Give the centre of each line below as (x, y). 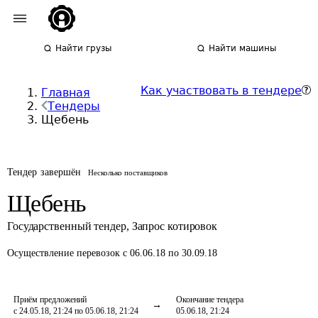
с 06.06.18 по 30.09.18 (170, 253)
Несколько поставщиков (128, 172)
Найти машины (243, 48)
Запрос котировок (175, 226)
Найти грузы (84, 48)
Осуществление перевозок (65, 253)
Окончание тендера (210, 300)
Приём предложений (50, 300)
